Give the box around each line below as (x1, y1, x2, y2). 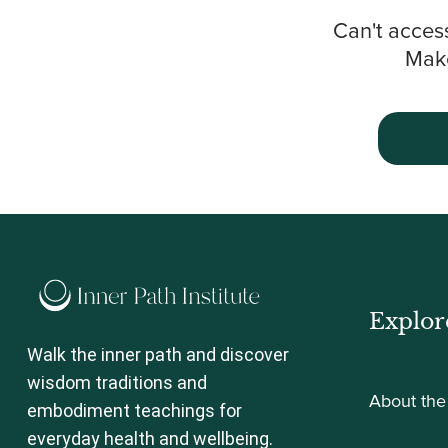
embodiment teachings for (26, 399, 242, 421)
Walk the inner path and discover (26, 343, 289, 365)
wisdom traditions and (26, 371, 207, 393)
